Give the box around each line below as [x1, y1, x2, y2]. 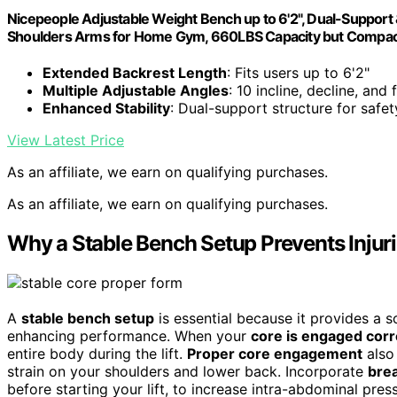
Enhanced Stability [43, 99, 170, 118]
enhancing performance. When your [7, 327, 251, 346]
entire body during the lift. [7, 345, 187, 363]
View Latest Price [7, 131, 124, 150]
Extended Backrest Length [43, 64, 227, 82]
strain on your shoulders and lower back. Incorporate [7, 362, 368, 381]
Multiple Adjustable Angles [43, 82, 229, 100]
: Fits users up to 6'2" [227, 64, 370, 82]
